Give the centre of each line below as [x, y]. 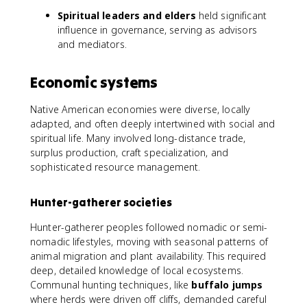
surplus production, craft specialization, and [129, 152]
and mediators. [92, 44]
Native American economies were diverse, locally [140, 109]
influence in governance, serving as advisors [157, 30]
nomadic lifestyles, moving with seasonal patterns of [149, 242]
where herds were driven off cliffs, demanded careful [148, 299]
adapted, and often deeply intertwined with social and [152, 124]
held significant [231, 15]
